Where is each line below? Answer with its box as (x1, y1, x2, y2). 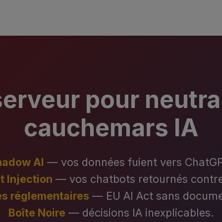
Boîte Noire (8, 206, 65, 219)
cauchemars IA (23, 113, 199, 142)
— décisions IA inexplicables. (65, 206, 214, 219)
